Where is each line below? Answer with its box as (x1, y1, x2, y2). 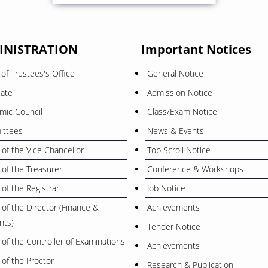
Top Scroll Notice (147, 144, 211, 156)
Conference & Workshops (147, 163, 243, 175)
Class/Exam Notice (147, 105, 217, 117)
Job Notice (147, 182, 185, 194)
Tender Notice (147, 220, 200, 232)
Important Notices (141, 41, 251, 57)
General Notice (147, 67, 203, 79)
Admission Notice (147, 86, 212, 98)
